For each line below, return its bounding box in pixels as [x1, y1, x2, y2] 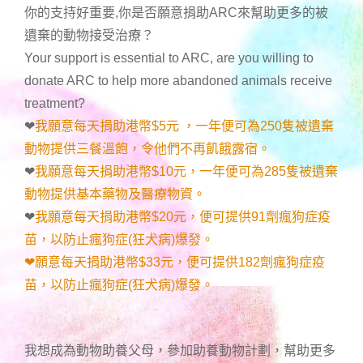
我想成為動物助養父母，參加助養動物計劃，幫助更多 [24, 343, 335, 357]
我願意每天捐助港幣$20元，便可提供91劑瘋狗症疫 [35, 209, 331, 224]
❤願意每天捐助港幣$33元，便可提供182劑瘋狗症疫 [24, 254, 325, 269]
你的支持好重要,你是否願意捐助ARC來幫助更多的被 [24, 5, 328, 19]
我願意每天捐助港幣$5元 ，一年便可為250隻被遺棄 [35, 118, 334, 133]
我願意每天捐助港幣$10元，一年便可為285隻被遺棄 [35, 164, 338, 178]
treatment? [24, 96, 85, 110]
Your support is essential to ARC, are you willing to [24, 50, 314, 65]
